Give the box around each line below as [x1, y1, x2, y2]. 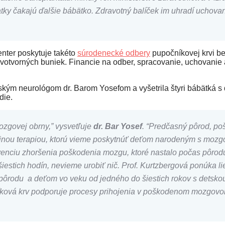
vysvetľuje [53, 122, 93, 131]
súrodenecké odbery [77, 49, 150, 57]
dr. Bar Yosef [93, 122, 142, 131]
